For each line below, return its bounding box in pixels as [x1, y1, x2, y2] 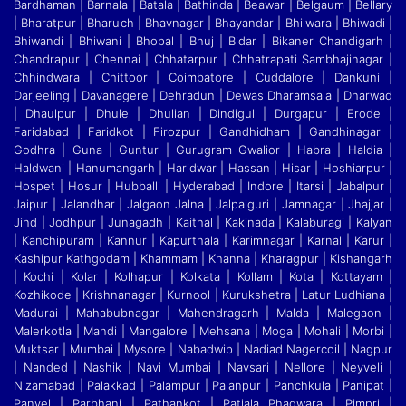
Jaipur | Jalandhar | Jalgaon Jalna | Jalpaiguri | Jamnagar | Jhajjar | [14, 197, 392, 212]
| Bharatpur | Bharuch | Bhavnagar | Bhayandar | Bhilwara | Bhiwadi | [14, 15, 392, 31]
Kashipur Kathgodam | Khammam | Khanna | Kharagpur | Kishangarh [14, 251, 392, 266]
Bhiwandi [14, 34, 70, 49]
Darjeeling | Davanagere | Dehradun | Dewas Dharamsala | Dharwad [14, 88, 392, 103]
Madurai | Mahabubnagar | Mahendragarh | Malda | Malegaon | [14, 305, 392, 321]
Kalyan [352, 215, 393, 230]
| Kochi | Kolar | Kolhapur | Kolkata [14, 269, 227, 285]
